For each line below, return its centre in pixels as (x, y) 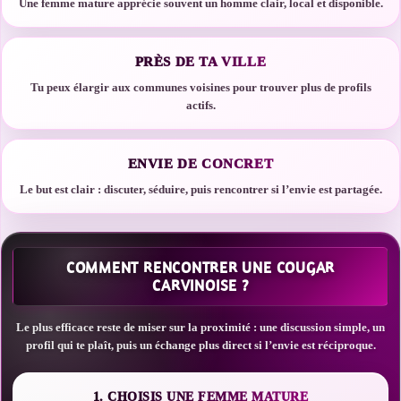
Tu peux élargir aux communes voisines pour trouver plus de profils (200, 87)
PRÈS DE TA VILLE (200, 62)
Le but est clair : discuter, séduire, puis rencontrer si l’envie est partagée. (200, 189)
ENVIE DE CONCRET (200, 164)
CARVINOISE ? (200, 286)
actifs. (200, 105)
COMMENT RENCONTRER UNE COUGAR (200, 268)
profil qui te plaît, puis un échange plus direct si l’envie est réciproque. (200, 345)
